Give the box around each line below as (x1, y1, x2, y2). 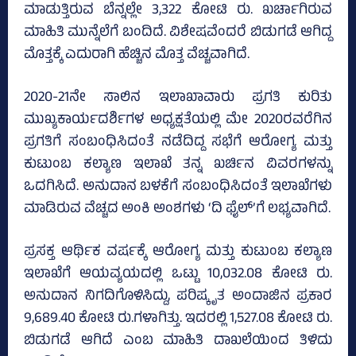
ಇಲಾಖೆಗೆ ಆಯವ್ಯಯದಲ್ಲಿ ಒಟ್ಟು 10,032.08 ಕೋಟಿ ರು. (24, 263, 332, 288)
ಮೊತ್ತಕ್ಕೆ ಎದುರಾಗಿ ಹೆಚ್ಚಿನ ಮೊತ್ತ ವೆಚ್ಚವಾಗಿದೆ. (24, 44, 250, 68)
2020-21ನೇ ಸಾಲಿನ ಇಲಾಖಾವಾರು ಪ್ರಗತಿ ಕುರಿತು (24, 87, 332, 111)
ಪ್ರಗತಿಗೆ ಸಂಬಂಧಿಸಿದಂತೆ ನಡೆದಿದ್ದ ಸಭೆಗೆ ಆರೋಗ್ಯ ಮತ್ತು (24, 131, 332, 156)
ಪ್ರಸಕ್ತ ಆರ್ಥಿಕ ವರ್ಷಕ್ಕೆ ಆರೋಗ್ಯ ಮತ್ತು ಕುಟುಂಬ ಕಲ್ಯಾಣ (24, 241, 332, 265)
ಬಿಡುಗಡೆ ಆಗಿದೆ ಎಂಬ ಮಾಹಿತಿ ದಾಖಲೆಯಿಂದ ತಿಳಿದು (24, 330, 332, 354)
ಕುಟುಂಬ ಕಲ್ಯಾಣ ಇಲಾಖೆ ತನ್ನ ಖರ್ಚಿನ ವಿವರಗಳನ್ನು (24, 153, 332, 178)
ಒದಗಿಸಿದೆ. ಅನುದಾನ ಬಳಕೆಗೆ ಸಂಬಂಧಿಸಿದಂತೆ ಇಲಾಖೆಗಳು (24, 176, 332, 200)
